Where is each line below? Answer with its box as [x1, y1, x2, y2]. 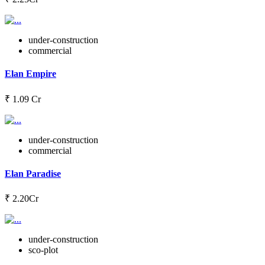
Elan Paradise [5, 168, 61, 179]
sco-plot [28, 245, 58, 256]
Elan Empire [5, 69, 56, 79]
